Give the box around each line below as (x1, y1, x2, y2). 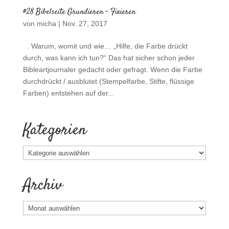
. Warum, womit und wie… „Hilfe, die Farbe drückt (22, 41, 188, 51)
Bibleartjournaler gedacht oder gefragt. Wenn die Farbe (22, 64, 202, 74)
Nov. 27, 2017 (62, 18, 107, 28)
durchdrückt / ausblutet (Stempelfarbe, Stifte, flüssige (22, 76, 194, 86)
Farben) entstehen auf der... (22, 88, 114, 98)
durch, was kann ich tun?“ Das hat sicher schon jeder (22, 53, 195, 62)
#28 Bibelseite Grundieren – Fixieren (22, 6, 135, 18)
